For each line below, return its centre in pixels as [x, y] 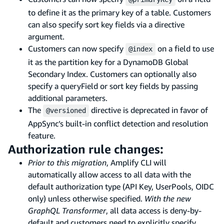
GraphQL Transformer [67, 210]
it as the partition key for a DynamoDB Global [108, 62]
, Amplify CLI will [136, 162]
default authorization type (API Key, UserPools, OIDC [121, 186]
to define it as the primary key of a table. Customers [119, 12]
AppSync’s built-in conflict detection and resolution [118, 123]
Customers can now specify [77, 48]
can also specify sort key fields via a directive [106, 24]
